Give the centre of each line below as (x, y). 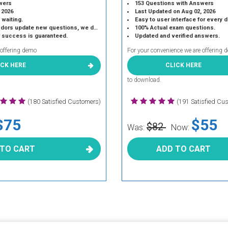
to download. (144, 80)
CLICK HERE (183, 65)
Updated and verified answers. (178, 36)
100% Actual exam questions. (175, 28)
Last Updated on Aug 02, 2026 (175, 11)
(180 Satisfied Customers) (64, 102)
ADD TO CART (183, 149)
